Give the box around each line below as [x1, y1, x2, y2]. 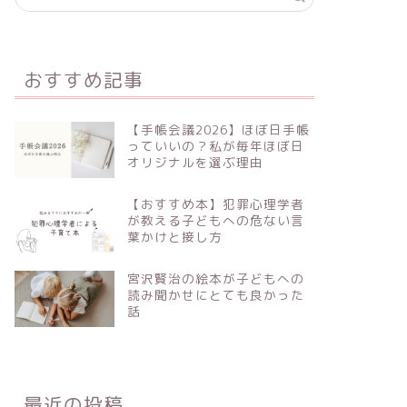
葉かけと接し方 [126, 227, 223, 245]
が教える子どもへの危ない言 [126, 211, 304, 229]
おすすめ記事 [23, 68, 144, 92]
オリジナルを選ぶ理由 [126, 154, 263, 171]
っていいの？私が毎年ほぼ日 [126, 137, 304, 154]
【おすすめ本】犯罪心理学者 [126, 194, 304, 213]
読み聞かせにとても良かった [126, 285, 304, 303]
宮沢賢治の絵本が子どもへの [126, 269, 304, 287]
